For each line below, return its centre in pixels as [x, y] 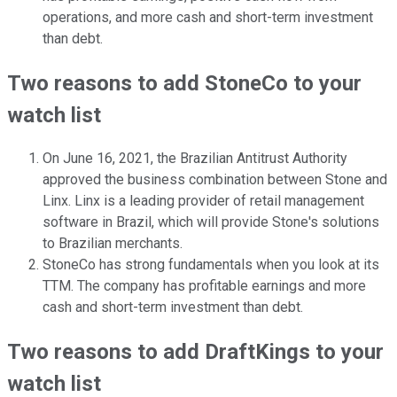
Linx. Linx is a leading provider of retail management [203, 201]
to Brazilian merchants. [114, 244]
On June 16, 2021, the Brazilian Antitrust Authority [195, 159]
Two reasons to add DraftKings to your [195, 352]
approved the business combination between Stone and [215, 180]
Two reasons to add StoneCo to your [184, 83]
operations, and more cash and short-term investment [208, 17]
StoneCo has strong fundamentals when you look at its [211, 265]
